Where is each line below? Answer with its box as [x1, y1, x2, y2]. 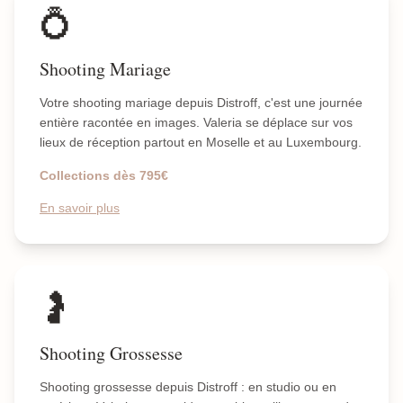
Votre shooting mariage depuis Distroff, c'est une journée [40, 95, 363, 110]
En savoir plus [40, 201, 120, 215]
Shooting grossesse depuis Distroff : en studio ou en [40, 380, 336, 394]
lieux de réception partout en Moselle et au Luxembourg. [40, 135, 362, 149]
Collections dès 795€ [40, 168, 168, 183]
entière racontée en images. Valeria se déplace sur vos [40, 115, 353, 130]
